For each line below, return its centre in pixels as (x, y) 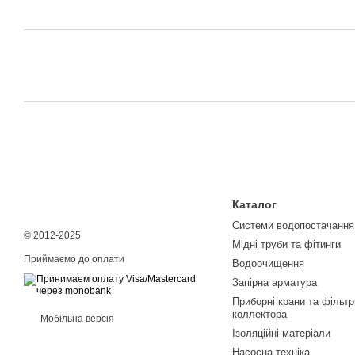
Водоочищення (268, 264)
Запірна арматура (274, 283)
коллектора (259, 315)
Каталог (254, 205)
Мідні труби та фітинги (286, 245)
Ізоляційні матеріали (281, 334)
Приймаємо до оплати (74, 260)
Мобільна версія (76, 319)
